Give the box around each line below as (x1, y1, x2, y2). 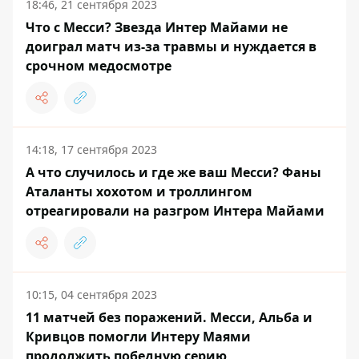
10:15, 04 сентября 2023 (26, 286, 157, 302)
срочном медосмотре (26, 56, 171, 75)
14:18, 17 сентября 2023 (26, 141, 157, 157)
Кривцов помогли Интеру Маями (26, 327, 251, 345)
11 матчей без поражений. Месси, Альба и (26, 308, 313, 326)
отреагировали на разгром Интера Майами (26, 201, 325, 220)
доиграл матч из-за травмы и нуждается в (26, 37, 317, 55)
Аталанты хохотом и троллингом (26, 182, 252, 200)
